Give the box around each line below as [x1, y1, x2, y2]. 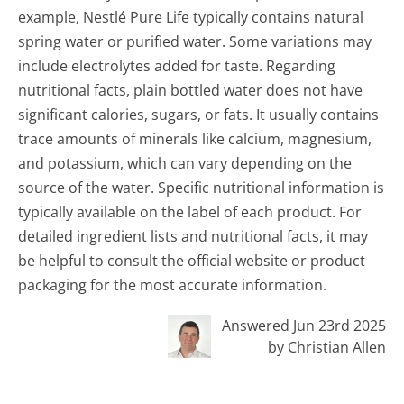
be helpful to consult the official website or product [18, 251, 366, 271]
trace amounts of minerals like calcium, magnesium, [18, 129, 372, 150]
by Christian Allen [267, 337, 386, 358]
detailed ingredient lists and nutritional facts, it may [18, 226, 369, 247]
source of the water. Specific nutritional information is [18, 178, 385, 198]
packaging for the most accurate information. [18, 275, 327, 296]
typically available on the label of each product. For [18, 202, 363, 223]
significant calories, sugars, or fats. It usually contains [18, 105, 380, 125]
